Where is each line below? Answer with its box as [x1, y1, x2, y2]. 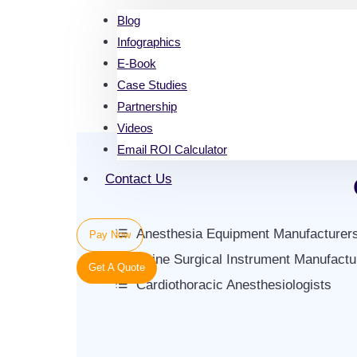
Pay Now [89, 228, 131, 241]
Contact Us [104, 171, 172, 187]
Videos [117, 120, 153, 135]
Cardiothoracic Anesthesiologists [136, 277, 331, 292]
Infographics [117, 34, 181, 49]
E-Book [117, 56, 156, 70]
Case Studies [117, 77, 187, 92]
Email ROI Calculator [117, 142, 227, 156]
